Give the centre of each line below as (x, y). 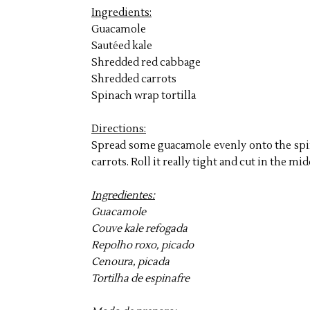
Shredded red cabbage (146, 62)
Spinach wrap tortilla (144, 95)
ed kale (135, 46)
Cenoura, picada (130, 262)
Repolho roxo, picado (143, 245)
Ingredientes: (123, 195)
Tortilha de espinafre (140, 278)
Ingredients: (121, 12)
